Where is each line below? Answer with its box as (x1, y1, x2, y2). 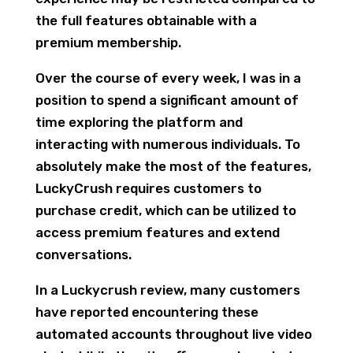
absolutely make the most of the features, (35, 158, 311, 174)
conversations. (35, 247, 132, 262)
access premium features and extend (35, 225, 280, 240)
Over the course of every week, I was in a (35, 70, 301, 86)
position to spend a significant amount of (35, 92, 299, 108)
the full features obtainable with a (35, 13, 257, 28)
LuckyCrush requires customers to (35, 180, 262, 196)
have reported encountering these (35, 304, 258, 320)
